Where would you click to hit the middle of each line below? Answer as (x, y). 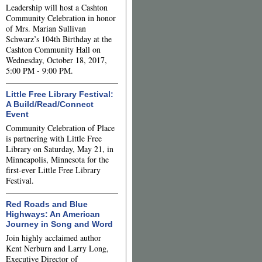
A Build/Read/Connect (50, 104)
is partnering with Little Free (54, 138)
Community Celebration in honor (61, 18)
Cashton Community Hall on (53, 49)
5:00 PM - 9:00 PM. (42, 70)
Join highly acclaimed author (54, 238)
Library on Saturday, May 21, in (60, 149)
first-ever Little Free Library (53, 170)
